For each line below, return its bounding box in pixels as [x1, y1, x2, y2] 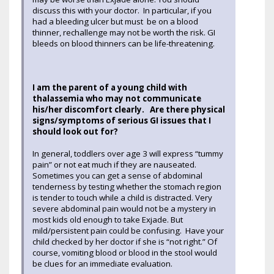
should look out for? [32, 125, 118, 137]
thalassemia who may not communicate [32, 92, 201, 104]
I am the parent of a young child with [32, 81, 187, 93]
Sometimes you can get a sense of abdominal [32, 169, 202, 181]
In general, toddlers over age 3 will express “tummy [32, 147, 223, 159]
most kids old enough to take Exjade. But [32, 213, 183, 225]
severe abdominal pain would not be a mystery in [32, 202, 216, 214]
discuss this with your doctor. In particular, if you [32, 4, 212, 16]
